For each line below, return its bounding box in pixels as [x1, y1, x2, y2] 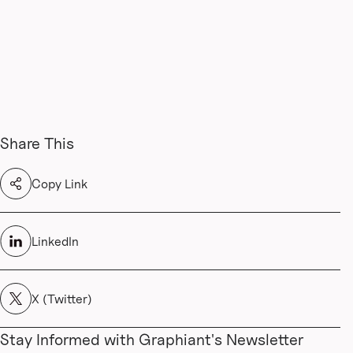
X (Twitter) [32, 291, 92, 307]
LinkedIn [32, 233, 79, 249]
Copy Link [32, 176, 87, 191]
